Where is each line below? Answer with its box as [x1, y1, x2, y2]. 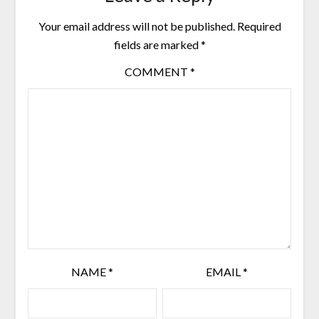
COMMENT [124, 65, 190, 79]
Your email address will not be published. [38, 19, 235, 33]
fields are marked [113, 38, 201, 52]
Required [236, 19, 281, 33]
